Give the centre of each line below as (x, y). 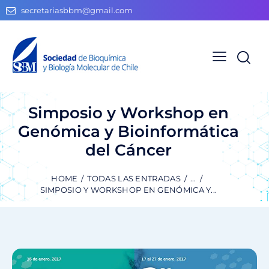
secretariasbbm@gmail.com (77, 11)
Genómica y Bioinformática (128, 131)
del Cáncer (128, 150)
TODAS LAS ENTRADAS (134, 179)
